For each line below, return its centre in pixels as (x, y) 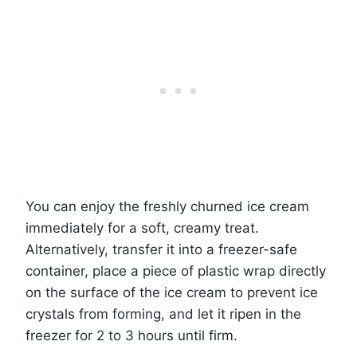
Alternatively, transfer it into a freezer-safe (161, 249)
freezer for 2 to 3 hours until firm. (131, 335)
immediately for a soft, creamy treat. (142, 228)
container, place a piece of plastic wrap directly (176, 271)
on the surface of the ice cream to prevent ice (172, 292)
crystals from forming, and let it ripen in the (163, 314)
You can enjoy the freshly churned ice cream (167, 206)
